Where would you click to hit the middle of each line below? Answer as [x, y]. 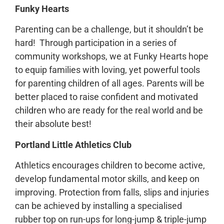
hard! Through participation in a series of [96, 43]
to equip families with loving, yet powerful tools [107, 70]
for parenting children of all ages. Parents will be [110, 83]
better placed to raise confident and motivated [106, 97]
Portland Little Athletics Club [73, 144]
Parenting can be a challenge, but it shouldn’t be [109, 29]
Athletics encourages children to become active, [110, 165]
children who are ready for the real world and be [109, 110]
